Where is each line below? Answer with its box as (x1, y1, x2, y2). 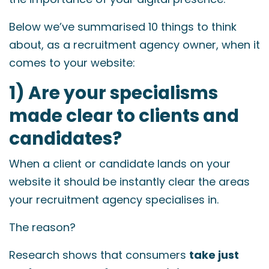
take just (189, 247, 239, 262)
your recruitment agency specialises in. (9, 192, 219, 207)
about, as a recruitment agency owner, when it (9, 37, 260, 52)
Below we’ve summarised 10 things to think (9, 19, 237, 34)
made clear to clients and (9, 103, 239, 128)
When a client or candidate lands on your (9, 156, 231, 171)
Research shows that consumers (9, 247, 189, 262)
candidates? (9, 126, 122, 151)
